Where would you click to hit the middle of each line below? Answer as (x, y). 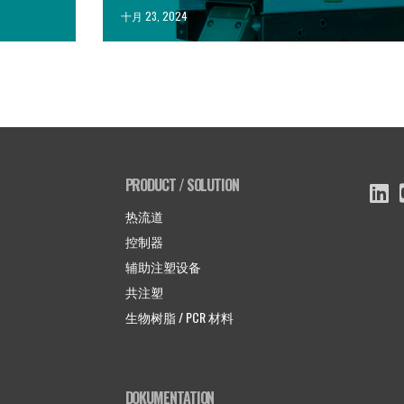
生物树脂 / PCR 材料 (179, 317)
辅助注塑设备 (163, 266)
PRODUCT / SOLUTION (182, 184)
